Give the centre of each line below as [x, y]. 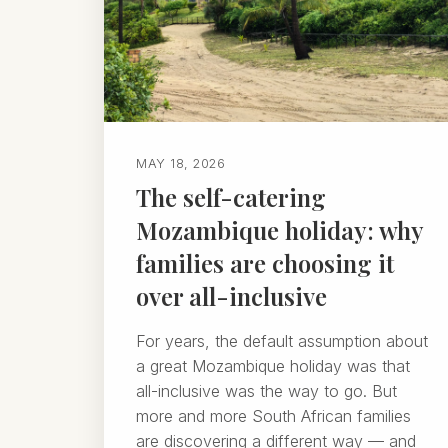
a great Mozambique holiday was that [273, 366]
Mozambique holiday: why [279, 230]
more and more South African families [273, 416]
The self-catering [231, 197]
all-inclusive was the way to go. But [266, 391]
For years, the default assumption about [282, 341]
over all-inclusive [231, 296]
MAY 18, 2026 [180, 163]
